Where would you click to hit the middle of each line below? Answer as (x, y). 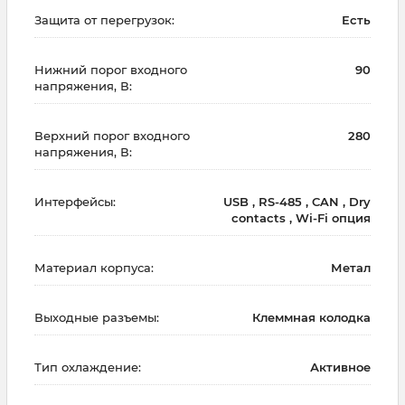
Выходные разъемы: (97, 318)
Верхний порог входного (112, 136)
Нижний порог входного (111, 70)
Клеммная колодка (311, 318)
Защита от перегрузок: (104, 20)
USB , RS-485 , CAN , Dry (297, 202)
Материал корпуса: (94, 268)
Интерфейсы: (75, 202)
